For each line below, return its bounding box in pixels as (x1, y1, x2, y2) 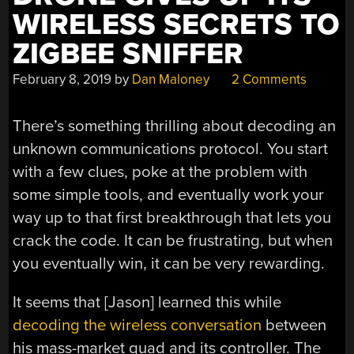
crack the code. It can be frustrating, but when (13, 230, 333, 250)
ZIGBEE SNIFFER (13, 36, 244, 73)
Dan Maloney (132, 71, 210, 88)
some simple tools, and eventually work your (13, 184, 325, 205)
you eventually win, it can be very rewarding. (13, 253, 326, 273)
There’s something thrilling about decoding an (13, 115, 337, 136)
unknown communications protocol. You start (13, 138, 329, 159)
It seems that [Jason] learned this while (13, 292, 282, 313)
